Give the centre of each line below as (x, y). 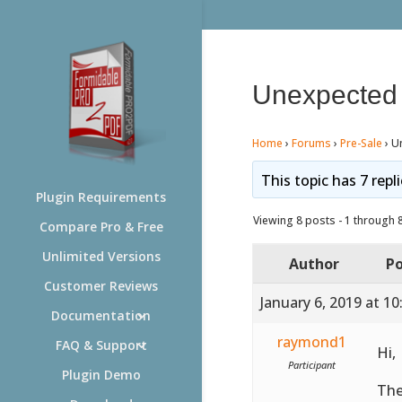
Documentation (101, 315)
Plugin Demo (101, 375)
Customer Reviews (101, 286)
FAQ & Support (101, 345)
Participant (311, 364)
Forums (311, 143)
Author (314, 263)
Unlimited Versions (101, 256)
